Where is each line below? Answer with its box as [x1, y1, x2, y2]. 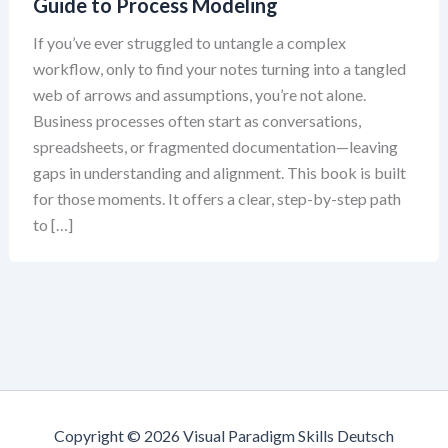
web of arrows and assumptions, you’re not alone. [32, 85, 366, 104]
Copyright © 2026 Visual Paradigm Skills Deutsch [54, 426, 394, 445]
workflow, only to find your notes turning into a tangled [32, 59, 406, 78]
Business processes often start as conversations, [32, 111, 361, 130]
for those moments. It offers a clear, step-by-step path [32, 189, 401, 208]
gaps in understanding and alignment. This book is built [32, 163, 406, 182]
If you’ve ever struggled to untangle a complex [32, 33, 346, 52]
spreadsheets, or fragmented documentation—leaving [32, 137, 398, 156]
